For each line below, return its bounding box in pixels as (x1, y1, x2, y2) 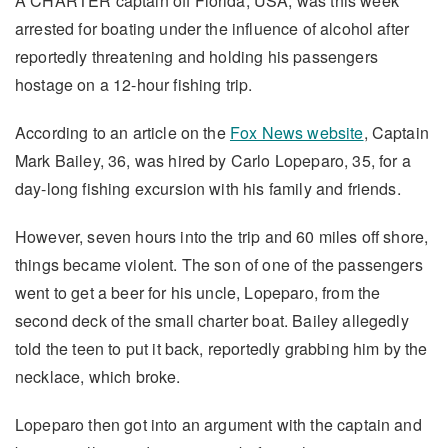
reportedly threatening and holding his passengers (15, 44, 378, 68)
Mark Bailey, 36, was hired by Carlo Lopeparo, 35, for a (15, 148, 411, 172)
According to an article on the (15, 120, 230, 144)
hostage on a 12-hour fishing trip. (15, 72, 257, 96)
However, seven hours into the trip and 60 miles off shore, (15, 224, 429, 248)
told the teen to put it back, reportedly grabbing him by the (15, 336, 428, 360)
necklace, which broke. (15, 364, 181, 388)
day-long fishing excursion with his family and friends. (15, 176, 401, 200)
